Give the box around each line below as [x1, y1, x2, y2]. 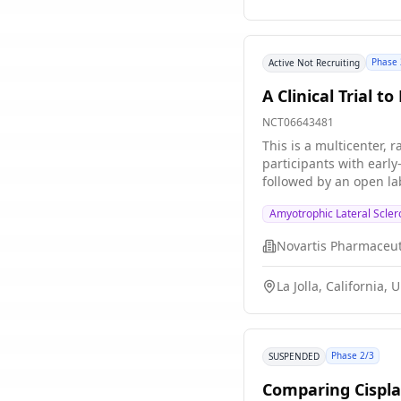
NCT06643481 [262, 115, 334, 130]
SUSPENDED [269, 350, 320, 363]
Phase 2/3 [331, 349, 374, 362]
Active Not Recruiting [269, 56, 360, 69]
